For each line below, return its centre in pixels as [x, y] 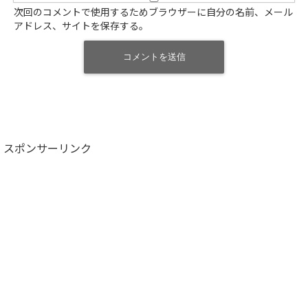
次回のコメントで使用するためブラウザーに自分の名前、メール [153, 13]
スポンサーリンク [47, 149]
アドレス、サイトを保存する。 [81, 27]
